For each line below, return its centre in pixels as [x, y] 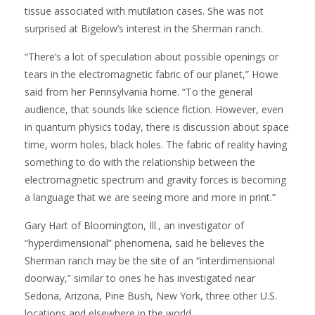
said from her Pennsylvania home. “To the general [139, 91]
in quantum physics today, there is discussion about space [157, 127]
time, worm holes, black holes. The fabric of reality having [156, 144]
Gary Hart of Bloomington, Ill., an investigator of [134, 225]
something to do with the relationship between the [140, 162]
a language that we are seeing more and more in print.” [150, 197]
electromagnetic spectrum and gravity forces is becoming [155, 179]
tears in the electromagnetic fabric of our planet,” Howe [152, 74]
